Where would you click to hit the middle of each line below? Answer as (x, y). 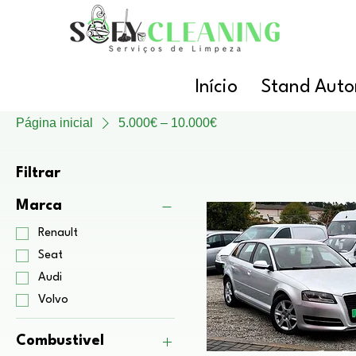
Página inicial (54, 123)
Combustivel (60, 341)
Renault (58, 233)
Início (216, 87)
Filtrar (38, 173)
